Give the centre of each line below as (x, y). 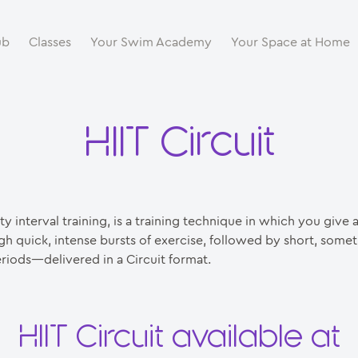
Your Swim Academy (151, 42)
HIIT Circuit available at (179, 336)
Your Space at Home (290, 42)
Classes (50, 42)
